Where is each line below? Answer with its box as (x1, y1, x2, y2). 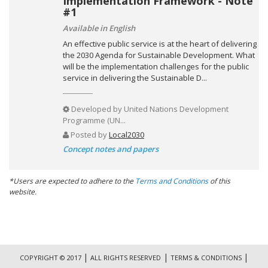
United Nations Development (124, 103, 229, 114)
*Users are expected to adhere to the (9, 175, 135, 186)
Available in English (63, 22, 135, 33)
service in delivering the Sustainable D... (63, 72, 207, 83)
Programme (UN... (63, 114, 126, 126)
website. (9, 186, 36, 197)
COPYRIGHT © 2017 (20, 253, 83, 262)
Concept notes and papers (63, 143, 159, 154)
